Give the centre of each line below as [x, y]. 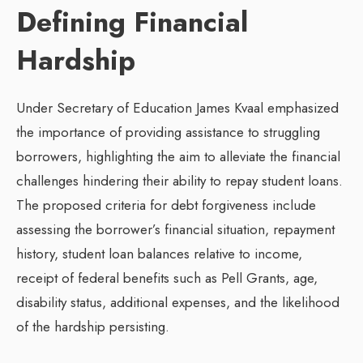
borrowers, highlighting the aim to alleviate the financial [178, 157]
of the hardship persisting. [93, 327]
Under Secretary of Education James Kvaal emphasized [177, 108]
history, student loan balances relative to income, [159, 254]
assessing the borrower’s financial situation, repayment [175, 230]
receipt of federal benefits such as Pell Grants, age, [167, 278]
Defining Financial [132, 23]
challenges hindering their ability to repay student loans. [179, 181]
